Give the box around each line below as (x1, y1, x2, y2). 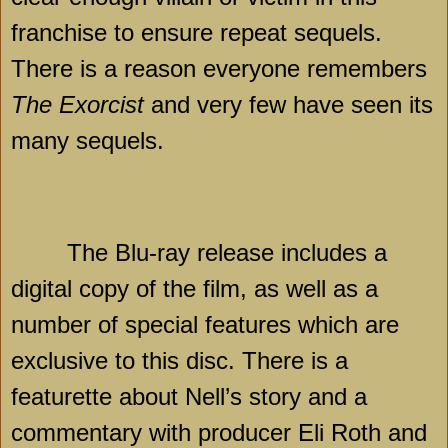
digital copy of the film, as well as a (11, 275, 378, 303)
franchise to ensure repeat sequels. (11, 19, 382, 47)
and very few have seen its (144, 91, 433, 119)
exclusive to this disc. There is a (11, 347, 348, 375)
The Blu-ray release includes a (67, 239, 387, 267)
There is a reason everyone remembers (11, 55, 427, 83)
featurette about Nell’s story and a (11, 383, 367, 411)
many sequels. (11, 127, 164, 155)
